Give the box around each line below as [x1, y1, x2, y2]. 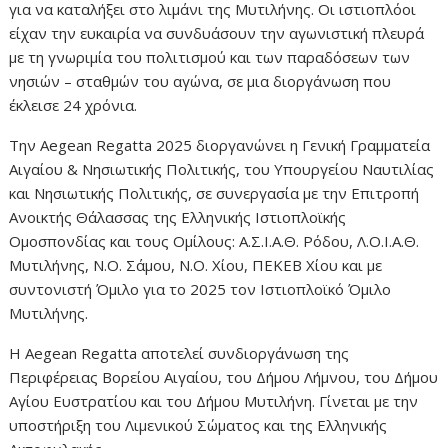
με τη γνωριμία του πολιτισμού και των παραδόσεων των [9, 47, 411, 68]
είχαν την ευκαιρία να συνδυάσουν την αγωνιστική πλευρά [9, 23, 425, 44]
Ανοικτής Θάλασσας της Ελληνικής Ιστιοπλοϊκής [9, 207, 347, 228]
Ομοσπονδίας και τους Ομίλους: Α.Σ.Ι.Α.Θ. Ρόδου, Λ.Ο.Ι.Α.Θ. [9, 231, 420, 252]
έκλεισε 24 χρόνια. [9, 95, 138, 116]
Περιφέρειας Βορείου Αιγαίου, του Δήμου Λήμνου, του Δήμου [9, 367, 439, 388]
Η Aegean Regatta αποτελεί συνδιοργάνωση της [9, 343, 350, 364]
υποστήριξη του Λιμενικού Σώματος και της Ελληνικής [9, 415, 388, 436]
